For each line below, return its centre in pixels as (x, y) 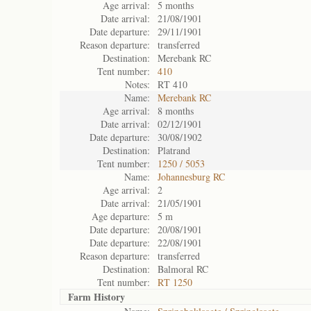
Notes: (137, 84)
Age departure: (121, 216)
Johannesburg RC (191, 177)
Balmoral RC (183, 269)
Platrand (174, 150)
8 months (176, 111)
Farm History (96, 297)
